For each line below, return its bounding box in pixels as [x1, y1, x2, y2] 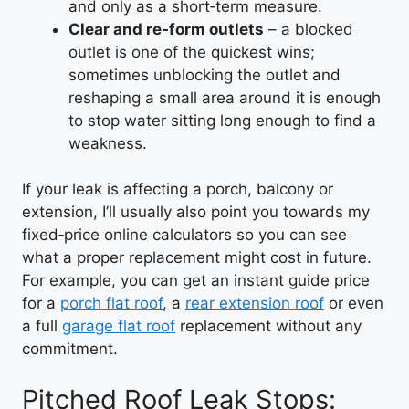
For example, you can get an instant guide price [22, 271, 370, 289]
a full [22, 317, 62, 335]
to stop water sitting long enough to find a [68, 110, 376, 130]
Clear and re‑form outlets [68, 19, 264, 38]
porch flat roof [60, 294, 163, 312]
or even [324, 294, 383, 312]
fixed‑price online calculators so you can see [22, 225, 347, 244]
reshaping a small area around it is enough [68, 88, 381, 107]
